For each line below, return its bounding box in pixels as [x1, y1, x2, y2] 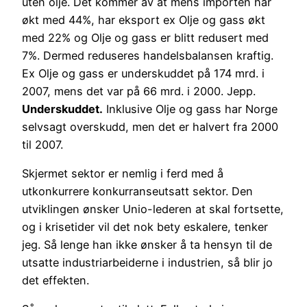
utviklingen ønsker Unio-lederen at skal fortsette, [22, 202, 284, 217]
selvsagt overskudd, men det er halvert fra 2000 [22, 119, 278, 134]
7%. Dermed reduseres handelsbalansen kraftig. [22, 48, 273, 62]
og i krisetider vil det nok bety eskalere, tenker [22, 220, 268, 234]
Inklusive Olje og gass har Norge [103, 101, 278, 116]
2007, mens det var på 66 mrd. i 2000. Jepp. [22, 84, 256, 98]
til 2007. [22, 137, 63, 151]
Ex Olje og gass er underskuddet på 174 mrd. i [22, 66, 265, 80]
